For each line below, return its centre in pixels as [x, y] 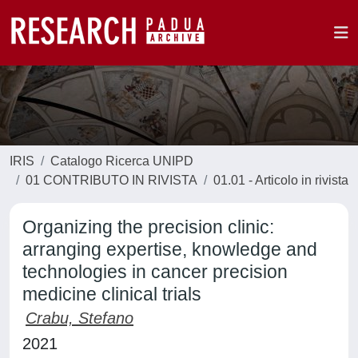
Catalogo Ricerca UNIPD [122, 161]
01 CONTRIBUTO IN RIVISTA [111, 180]
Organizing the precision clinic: [148, 227]
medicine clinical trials [112, 294]
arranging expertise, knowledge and [170, 249]
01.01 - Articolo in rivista [281, 180]
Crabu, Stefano [80, 318]
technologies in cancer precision [155, 272]
